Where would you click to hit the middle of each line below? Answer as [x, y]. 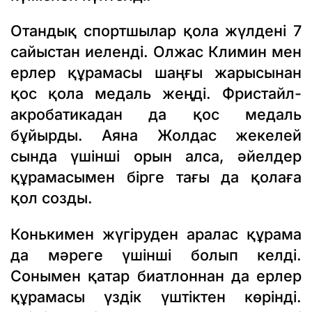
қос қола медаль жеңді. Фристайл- [156, 94]
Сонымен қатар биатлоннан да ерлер [156, 275]
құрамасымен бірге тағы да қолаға [156, 177]
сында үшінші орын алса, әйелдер [156, 156]
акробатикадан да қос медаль [156, 115]
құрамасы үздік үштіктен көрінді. [156, 296]
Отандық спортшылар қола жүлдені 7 [156, 31]
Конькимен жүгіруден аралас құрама [156, 234]
